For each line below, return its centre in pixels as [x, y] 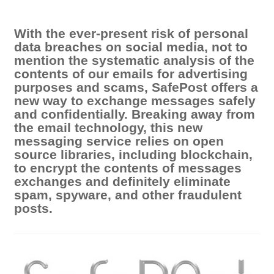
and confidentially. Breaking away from [135, 114]
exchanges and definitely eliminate [123, 182]
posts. [34, 209]
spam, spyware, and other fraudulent [128, 195]
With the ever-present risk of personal [131, 34]
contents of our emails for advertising [131, 74]
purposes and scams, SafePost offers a [136, 87]
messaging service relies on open [119, 141]
